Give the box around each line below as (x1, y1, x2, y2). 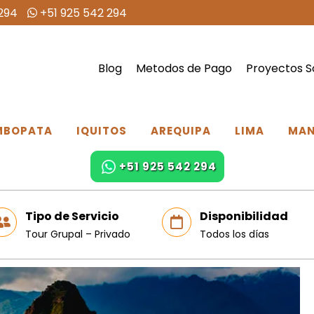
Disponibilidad (200, 208, 288, 225)
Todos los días (200, 227, 269, 242)
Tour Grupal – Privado (25, 227, 130, 242)
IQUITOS (76, 123, 127, 139)
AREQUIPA (150, 123, 211, 139)
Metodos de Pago (136, 60, 233, 76)
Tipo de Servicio (25, 208, 119, 225)
